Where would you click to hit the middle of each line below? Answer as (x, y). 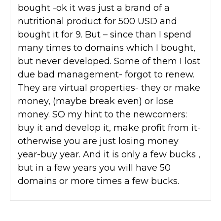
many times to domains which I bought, (107, 48)
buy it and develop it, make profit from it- (109, 128)
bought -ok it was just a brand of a (94, 8)
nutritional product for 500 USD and (97, 21)
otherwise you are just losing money (98, 141)
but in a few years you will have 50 (94, 167)
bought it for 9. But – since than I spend (105, 34)
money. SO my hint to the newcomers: (102, 114)
